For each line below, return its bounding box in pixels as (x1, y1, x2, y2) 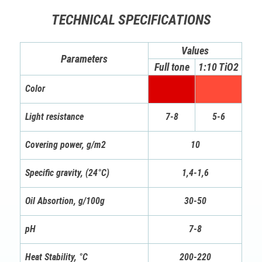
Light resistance (25, 111, 84, 123)
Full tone (154, 61, 189, 74)
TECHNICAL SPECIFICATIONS (51, 12, 211, 29)
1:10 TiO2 (198, 61, 239, 74)
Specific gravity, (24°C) (25, 167, 109, 179)
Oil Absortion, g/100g (25, 195, 105, 207)
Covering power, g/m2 (25, 139, 106, 151)
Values (181, 44, 209, 57)
